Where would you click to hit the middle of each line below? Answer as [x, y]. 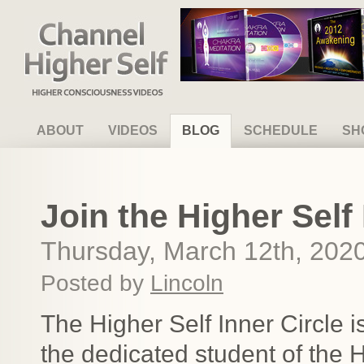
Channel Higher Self [77, 23]
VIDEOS [133, 130]
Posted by [95, 283]
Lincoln [187, 283]
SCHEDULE [281, 130]
